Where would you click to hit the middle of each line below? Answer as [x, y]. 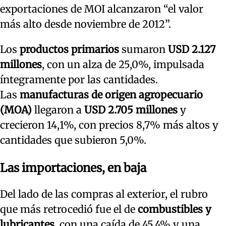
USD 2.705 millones [131, 110]
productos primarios [69, 49]
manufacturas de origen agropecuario [111, 95]
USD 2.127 [192, 49]
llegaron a [58, 110]
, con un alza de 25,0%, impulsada [123, 65]
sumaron [144, 49]
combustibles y [173, 209]
